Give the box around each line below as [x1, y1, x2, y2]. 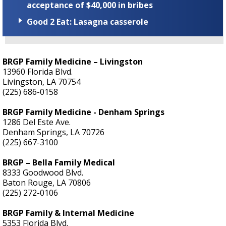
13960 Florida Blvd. [3, 66, 73, 77]
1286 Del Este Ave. [3, 116, 71, 128]
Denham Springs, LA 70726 [3, 126, 104, 138]
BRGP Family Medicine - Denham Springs [3, 106, 164, 118]
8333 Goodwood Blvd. [3, 166, 83, 178]
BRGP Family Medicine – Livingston [3, 55, 143, 67]
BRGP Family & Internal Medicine [3, 207, 134, 218]
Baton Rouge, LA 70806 [3, 177, 91, 188]
